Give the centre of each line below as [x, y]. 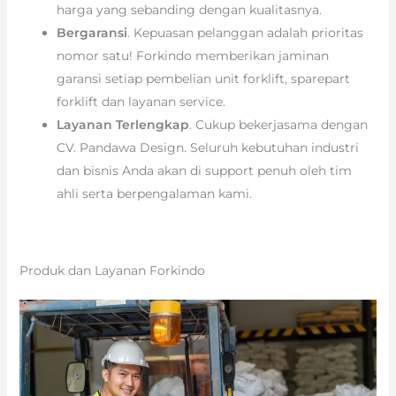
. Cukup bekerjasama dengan [278, 124]
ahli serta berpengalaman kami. [154, 193]
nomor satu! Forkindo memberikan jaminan [192, 55]
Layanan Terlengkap [122, 124]
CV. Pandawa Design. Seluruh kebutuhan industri [207, 147]
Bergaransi [91, 32]
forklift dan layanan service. [141, 101]
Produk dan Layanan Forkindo [112, 270]
